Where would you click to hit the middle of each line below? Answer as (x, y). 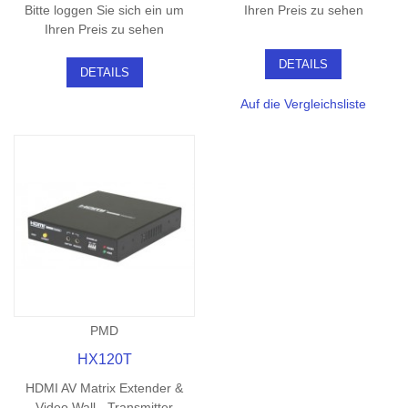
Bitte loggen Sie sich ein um (105, 10)
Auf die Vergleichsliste (304, 104)
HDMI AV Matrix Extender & (105, 388)
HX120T (104, 359)
